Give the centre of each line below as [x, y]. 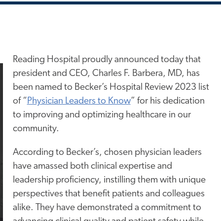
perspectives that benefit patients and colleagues [109, 194]
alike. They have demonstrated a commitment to [107, 208]
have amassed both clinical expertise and [92, 166]
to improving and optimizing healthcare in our [102, 115]
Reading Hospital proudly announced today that [107, 60]
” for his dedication [167, 102]
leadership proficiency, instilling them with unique [109, 180]
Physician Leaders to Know [79, 102]
